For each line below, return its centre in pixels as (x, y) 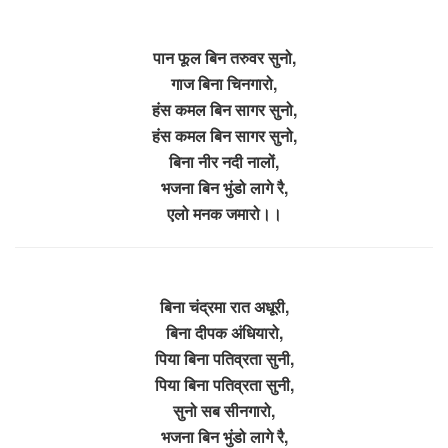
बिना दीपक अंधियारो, (224, 332)
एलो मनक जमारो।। (224, 213)
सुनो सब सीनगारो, (224, 410)
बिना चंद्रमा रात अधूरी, (224, 306)
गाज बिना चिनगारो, (224, 83)
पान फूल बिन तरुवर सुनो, (224, 57)
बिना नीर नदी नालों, (224, 161)
